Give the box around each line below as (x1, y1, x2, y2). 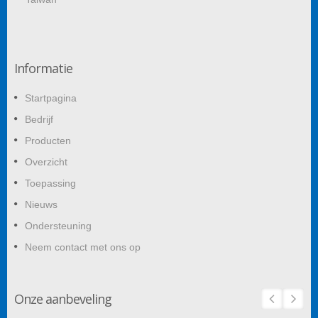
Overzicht (25, 155, 67, 168)
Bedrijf (25, 113, 53, 125)
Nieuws (25, 198, 57, 210)
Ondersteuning (25, 219, 92, 231)
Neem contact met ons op (25, 241, 141, 253)
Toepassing (25, 177, 76, 189)
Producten (25, 134, 71, 146)
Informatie (14, 59, 72, 77)
